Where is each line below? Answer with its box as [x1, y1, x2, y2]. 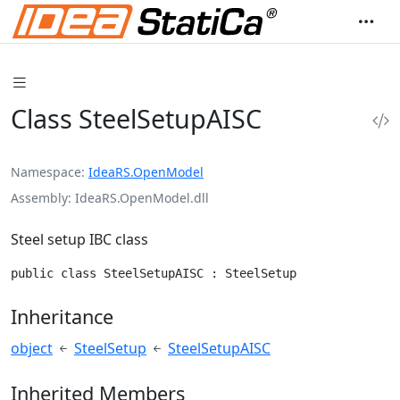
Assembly [11, 188, 68, 206]
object [11, 338, 53, 359]
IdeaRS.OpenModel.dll [75, 188, 209, 206]
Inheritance [11, 304, 113, 330]
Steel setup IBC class [11, 229, 148, 249]
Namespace [11, 162, 81, 180]
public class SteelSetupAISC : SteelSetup [11, 265, 296, 280]
